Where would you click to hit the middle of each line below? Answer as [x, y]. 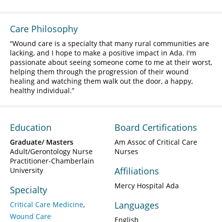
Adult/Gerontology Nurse [51, 151]
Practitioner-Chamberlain [52, 161]
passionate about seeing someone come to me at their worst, [111, 62]
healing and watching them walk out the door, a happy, [101, 81]
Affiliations [137, 171]
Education [31, 127]
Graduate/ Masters [42, 142]
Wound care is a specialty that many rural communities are [111, 43]
